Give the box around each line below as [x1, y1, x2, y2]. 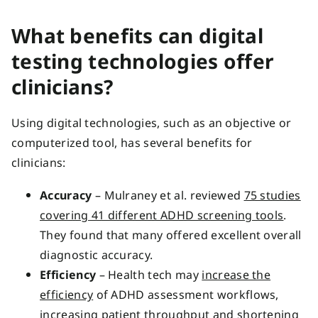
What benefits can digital [11, 21, 263, 49]
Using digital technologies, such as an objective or [11, 114, 292, 131]
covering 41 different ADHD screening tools [40, 207, 284, 223]
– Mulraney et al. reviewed [92, 187, 244, 203]
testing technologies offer [11, 47, 275, 75]
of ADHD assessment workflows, [93, 286, 279, 302]
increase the [202, 266, 271, 283]
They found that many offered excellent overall [40, 226, 302, 243]
